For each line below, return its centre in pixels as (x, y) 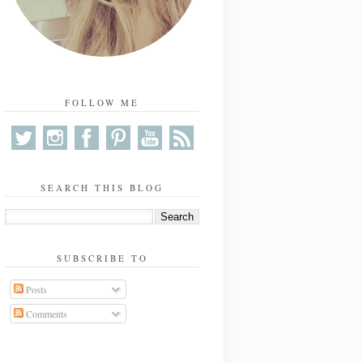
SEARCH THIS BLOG (102, 188)
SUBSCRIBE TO (102, 258)
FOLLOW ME (102, 102)
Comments (45, 314)
